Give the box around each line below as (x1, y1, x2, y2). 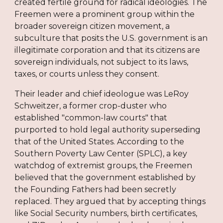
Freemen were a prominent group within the (14, 9, 195, 19)
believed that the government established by (14, 172, 196, 182)
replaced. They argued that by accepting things (14, 196, 206, 206)
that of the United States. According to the (14, 136, 185, 146)
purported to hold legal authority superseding (14, 124, 201, 134)
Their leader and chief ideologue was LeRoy (14, 89, 189, 99)
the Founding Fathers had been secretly (14, 184, 177, 194)
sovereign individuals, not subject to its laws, (14, 57, 189, 67)
